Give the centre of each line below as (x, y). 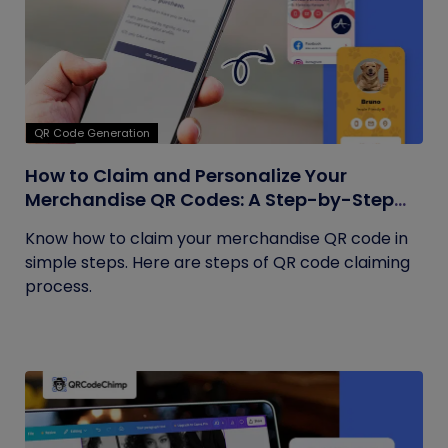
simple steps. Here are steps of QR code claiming (217, 262)
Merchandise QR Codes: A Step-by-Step (209, 199)
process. (58, 286)
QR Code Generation (92, 133)
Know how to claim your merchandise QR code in (216, 238)
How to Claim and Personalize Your (186, 175)
